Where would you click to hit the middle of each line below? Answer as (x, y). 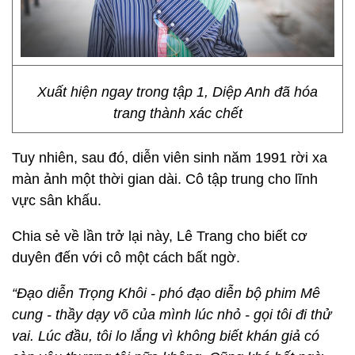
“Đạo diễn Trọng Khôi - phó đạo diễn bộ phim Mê (166, 293)
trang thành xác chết (177, 113)
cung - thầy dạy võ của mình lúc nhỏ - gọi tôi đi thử (172, 315)
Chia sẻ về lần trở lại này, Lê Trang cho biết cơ (160, 236)
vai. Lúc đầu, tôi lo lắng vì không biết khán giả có (166, 336)
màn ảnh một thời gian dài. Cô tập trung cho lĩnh (165, 179)
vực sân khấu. (57, 200)
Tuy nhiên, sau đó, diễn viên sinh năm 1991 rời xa (170, 158)
